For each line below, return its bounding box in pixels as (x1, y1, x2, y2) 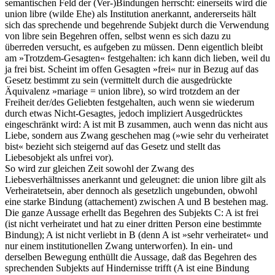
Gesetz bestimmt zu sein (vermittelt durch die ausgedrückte (5, 75, 232, 86)
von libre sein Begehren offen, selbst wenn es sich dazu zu (5, 31, 231, 42)
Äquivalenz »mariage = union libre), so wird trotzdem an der (5, 86, 239, 97)
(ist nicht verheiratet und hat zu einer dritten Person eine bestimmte (5, 219, 261, 230)
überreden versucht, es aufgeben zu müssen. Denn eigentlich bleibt (5, 42, 263, 53)
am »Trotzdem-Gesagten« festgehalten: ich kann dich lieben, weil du (5, 53, 270, 64)
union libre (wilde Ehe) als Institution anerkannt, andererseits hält (5, 9, 256, 20)
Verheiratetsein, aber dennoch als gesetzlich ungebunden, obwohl (5, 185, 257, 196)
